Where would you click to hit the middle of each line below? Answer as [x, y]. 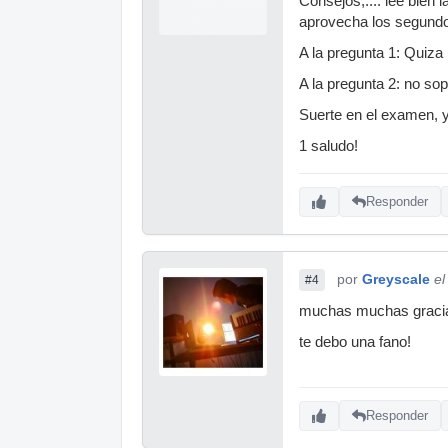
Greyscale [396, 278]
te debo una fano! [355, 341]
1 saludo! [328, 145]
